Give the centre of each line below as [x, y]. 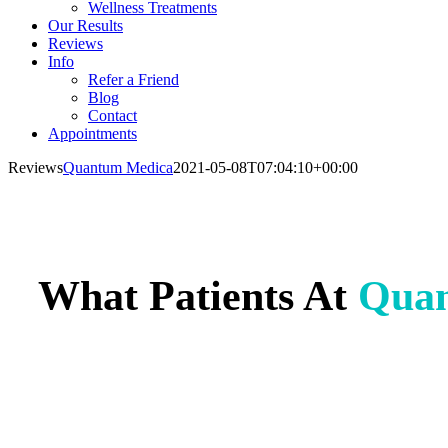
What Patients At [198, 295]
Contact [112, 115]
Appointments [92, 133]
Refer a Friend [133, 79]
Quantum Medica [118, 167]
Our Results [85, 25]
